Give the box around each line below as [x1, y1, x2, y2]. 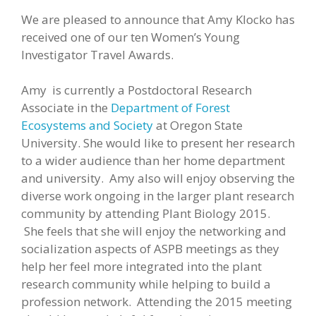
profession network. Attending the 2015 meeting [21, 293, 292, 310]
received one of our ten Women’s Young [21, 28, 240, 45]
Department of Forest [108, 99, 230, 116]
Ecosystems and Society [21, 117, 156, 133]
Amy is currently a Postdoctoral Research [21, 82, 252, 98]
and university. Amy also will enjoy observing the [21, 170, 295, 186]
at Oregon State [156, 117, 243, 133]
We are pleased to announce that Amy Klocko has [21, 11, 295, 28]
